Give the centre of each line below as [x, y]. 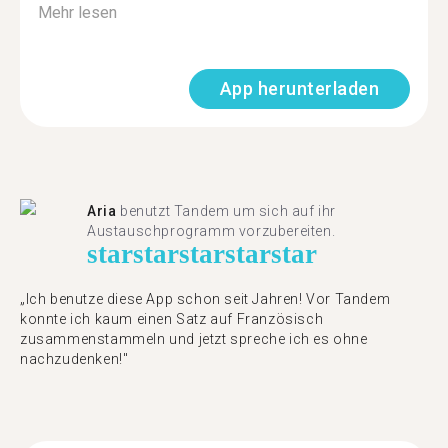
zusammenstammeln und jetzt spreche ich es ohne [194, 339]
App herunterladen [299, 88]
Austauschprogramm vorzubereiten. [211, 231]
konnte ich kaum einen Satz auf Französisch [172, 319]
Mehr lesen [77, 12]
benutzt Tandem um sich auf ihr [226, 211]
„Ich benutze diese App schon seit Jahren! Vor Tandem [205, 299]
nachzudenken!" [74, 359]
